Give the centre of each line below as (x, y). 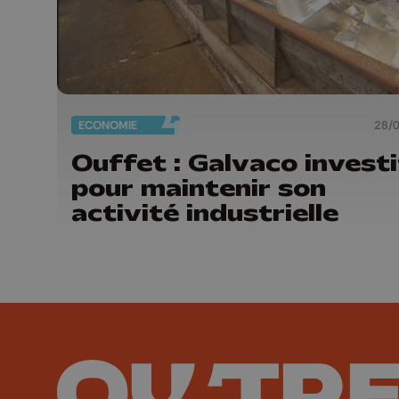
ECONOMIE (108, 126)
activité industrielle (205, 212)
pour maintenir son (199, 187)
